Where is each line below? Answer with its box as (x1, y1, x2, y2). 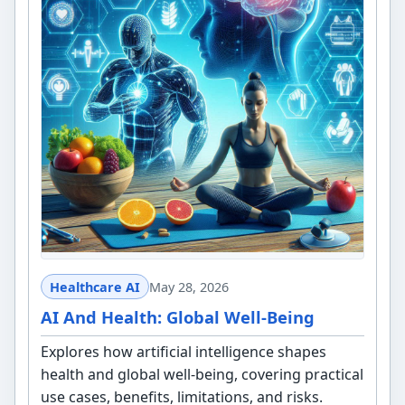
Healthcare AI (49, 278, 140, 296)
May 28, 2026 (148, 278, 229, 296)
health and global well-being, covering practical (41, 363, 364, 384)
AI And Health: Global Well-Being (41, 306, 316, 329)
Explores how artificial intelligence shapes (41, 341, 327, 362)
